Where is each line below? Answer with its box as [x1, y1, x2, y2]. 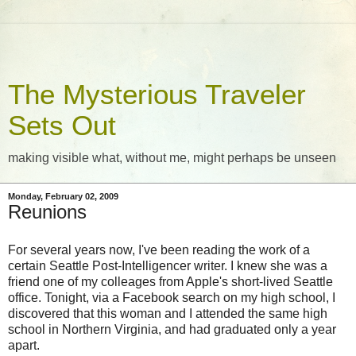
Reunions [8, 201, 87, 222]
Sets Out [8, 110, 116, 141]
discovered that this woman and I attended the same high [8, 306, 327, 320]
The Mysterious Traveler [8, 79, 306, 110]
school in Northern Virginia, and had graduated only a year [8, 322, 336, 336]
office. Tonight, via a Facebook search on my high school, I [8, 290, 335, 304]
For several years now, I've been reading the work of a [8, 242, 310, 257]
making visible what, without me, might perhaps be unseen [8, 151, 336, 164]
